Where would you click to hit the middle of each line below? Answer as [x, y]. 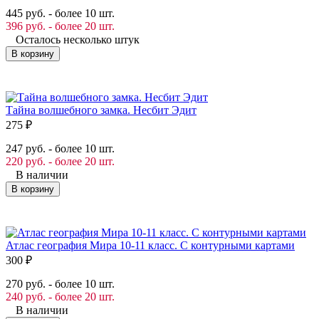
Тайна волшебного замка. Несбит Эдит [101, 110]
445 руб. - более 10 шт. [60, 13]
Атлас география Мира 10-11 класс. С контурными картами [150, 245]
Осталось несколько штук [78, 39]
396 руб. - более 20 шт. [60, 26]
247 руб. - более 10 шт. [60, 148]
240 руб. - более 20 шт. [60, 296]
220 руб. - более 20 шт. [60, 161]
